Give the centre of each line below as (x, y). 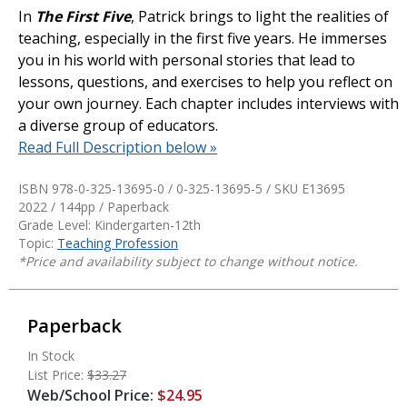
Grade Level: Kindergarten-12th (109, 224)
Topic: (38, 243)
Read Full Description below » (118, 147)
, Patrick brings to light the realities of (260, 16)
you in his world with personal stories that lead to (187, 60)
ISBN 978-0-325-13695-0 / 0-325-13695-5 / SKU (160, 188)
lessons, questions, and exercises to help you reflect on (205, 81)
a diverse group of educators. (118, 125)
